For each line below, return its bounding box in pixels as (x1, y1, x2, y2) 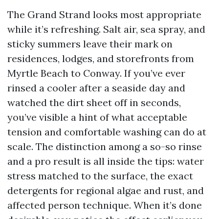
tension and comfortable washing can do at (7, 126, 206, 138)
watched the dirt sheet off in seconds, (7, 96, 181, 109)
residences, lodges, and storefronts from (7, 52, 194, 65)
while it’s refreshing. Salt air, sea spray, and (7, 23, 205, 35)
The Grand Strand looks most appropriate (7, 8, 201, 21)
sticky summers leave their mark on (7, 38, 173, 50)
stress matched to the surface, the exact (7, 170, 193, 182)
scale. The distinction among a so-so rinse (7, 140, 202, 153)
